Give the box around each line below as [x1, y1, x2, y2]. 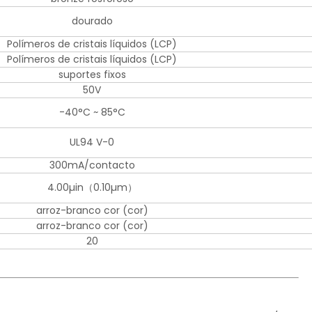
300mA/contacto [49, 158, 135, 173]
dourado [71, 14, 113, 29]
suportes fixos [58, 68, 126, 82]
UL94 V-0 [70, 135, 114, 150]
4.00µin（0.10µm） [47, 180, 137, 195]
